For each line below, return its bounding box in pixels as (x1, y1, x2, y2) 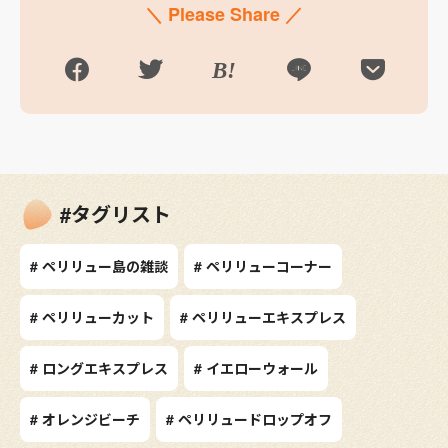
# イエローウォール (194, 358, 318, 379)
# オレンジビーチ (30, 409, 140, 430)
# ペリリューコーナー (194, 256, 332, 277)
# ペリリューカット (30, 307, 154, 328)
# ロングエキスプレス (30, 358, 168, 379)
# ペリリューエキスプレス (180, 307, 346, 328)
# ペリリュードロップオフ (166, 409, 332, 430)
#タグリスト (60, 199, 171, 229)
